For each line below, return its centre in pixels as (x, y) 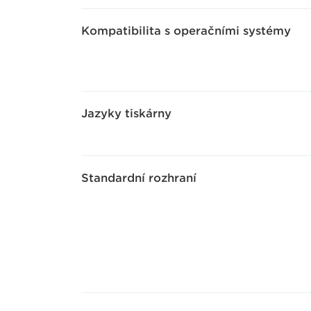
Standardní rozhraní (139, 178)
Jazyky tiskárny (126, 114)
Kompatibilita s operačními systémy (186, 31)
